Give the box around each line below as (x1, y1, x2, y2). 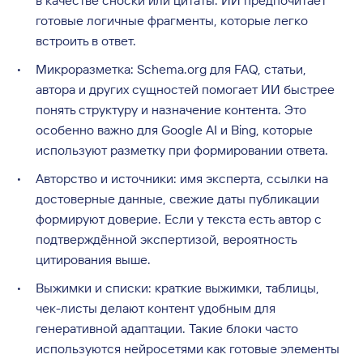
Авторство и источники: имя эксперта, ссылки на (36, 170, 328, 186)
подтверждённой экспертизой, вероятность (36, 231, 297, 247)
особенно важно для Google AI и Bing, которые (36, 122, 313, 138)
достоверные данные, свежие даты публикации (36, 190, 319, 207)
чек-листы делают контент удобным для (36, 300, 275, 316)
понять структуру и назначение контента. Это (36, 101, 306, 117)
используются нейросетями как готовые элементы (36, 340, 340, 357)
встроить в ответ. (36, 32, 136, 49)
